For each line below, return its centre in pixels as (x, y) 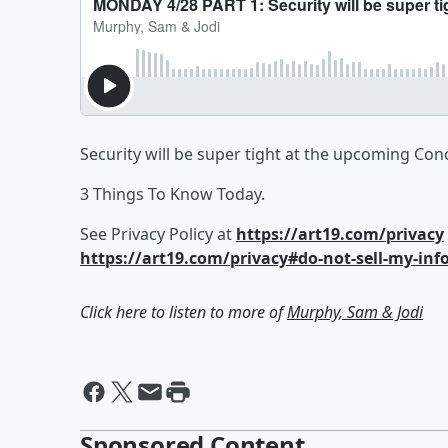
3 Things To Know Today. (172, 194)
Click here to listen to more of (183, 312)
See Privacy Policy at (158, 234)
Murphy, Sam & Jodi (355, 312)
